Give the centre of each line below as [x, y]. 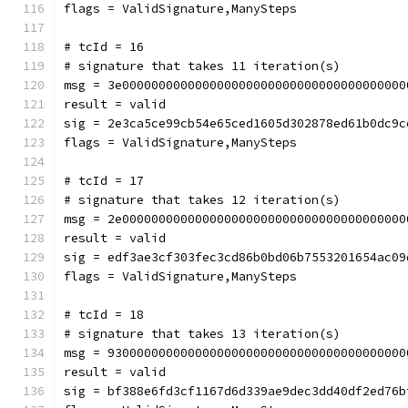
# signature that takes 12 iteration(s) [202, 200]
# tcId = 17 [104, 181]
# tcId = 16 [104, 47]
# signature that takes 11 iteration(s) [202, 66]
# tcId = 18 [104, 315]
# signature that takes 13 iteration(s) [202, 334]
